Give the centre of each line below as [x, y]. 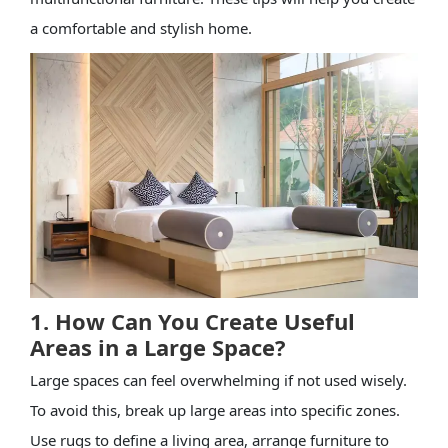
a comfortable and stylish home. [140, 27]
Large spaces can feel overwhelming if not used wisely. [218, 379]
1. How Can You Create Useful [192, 320]
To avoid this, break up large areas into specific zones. [214, 409]
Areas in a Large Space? [160, 346]
